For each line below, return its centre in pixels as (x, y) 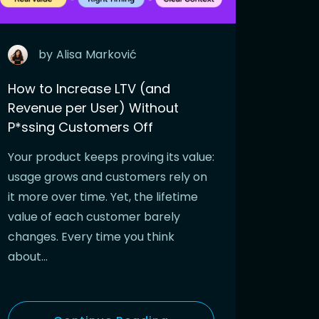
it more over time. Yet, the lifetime (103, 197)
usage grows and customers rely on (108, 177)
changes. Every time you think (91, 237)
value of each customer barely (94, 217)
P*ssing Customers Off (80, 127)
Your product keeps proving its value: (111, 157)
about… (28, 257)
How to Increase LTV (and (89, 89)
